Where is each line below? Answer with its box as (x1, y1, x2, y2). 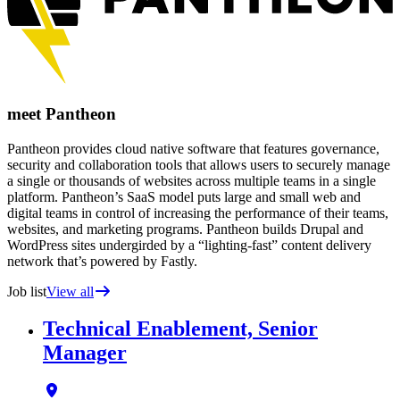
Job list (7, 283, 46, 299)
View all (46, 283, 94, 299)
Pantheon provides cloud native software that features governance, (7, 140, 379, 156)
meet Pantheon (7, 104, 116, 123)
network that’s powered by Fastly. (7, 253, 197, 269)
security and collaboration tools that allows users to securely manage (7, 156, 390, 172)
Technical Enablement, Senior (43, 317, 318, 341)
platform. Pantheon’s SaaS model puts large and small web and (7, 188, 361, 204)
